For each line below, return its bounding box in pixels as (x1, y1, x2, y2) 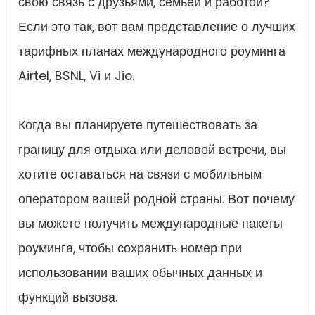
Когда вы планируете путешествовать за (18, 117, 257, 134)
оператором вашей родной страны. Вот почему (18, 191, 295, 207)
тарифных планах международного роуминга (18, 43, 285, 60)
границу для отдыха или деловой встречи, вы (18, 141, 286, 158)
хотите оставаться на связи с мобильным (18, 166, 262, 183)
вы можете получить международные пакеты (18, 215, 283, 232)
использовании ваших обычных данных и (18, 264, 262, 281)
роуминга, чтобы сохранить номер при (18, 240, 242, 257)
